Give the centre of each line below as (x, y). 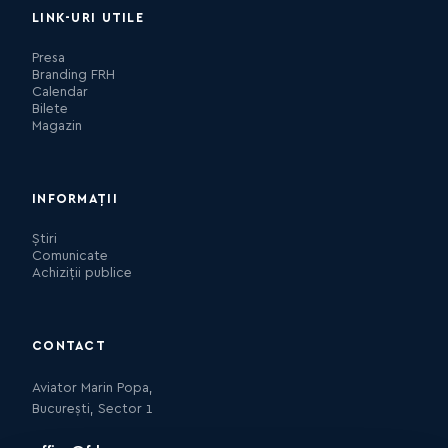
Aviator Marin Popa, (92, 387)
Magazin (57, 125)
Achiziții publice (82, 272)
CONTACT (69, 345)
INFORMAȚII (75, 198)
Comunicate (70, 255)
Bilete (50, 108)
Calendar (60, 91)
